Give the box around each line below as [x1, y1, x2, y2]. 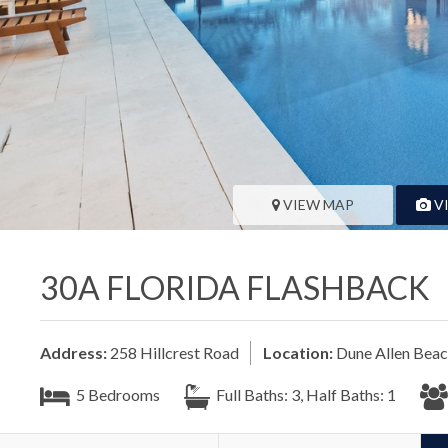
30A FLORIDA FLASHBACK [40, 267, 430, 307]
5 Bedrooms [73, 384, 160, 404]
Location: [263, 342, 333, 362]
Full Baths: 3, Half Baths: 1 [213, 384, 396, 404]
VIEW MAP [282, 195, 354, 213]
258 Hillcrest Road [107, 342, 239, 362]
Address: [40, 342, 107, 362]
